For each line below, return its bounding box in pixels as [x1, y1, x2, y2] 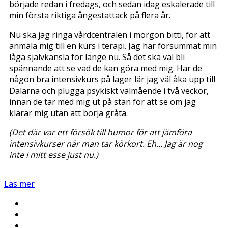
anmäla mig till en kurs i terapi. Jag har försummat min [9, 40, 217, 51]
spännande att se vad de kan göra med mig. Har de [9, 62, 202, 74]
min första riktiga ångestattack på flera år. [9, 9, 170, 21]
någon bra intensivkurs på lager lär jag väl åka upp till [9, 73, 215, 85]
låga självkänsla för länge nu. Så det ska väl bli [9, 51, 185, 63]
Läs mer [4, 178, 35, 189]
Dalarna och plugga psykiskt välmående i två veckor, [9, 84, 209, 96]
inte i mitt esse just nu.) [9, 149, 98, 160]
